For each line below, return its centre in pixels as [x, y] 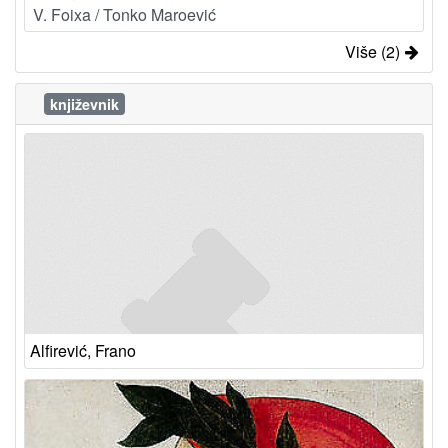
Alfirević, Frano [83, 350]
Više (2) [372, 51]
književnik [84, 104]
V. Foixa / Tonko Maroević [124, 14]
